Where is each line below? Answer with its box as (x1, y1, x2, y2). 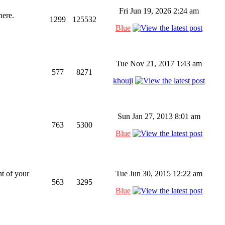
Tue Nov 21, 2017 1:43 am (116, 59, 202, 68)
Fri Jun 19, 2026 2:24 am (119, 7, 199, 15)
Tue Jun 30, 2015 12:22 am (116, 169, 202, 178)
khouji (113, 76, 133, 85)
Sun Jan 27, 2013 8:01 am (118, 112, 200, 121)
